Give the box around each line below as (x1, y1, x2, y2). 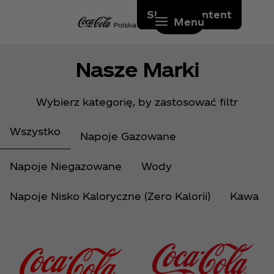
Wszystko (10, 125, 61, 137)
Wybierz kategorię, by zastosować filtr (36, 95, 238, 108)
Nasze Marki (75, 57, 199, 81)
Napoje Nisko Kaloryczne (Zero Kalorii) (10, 190, 210, 202)
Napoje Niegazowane (10, 160, 122, 172)
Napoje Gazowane (80, 130, 176, 142)
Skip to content (147, 9, 232, 20)
